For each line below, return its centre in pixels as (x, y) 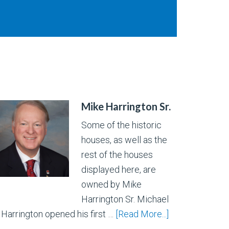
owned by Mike (112, 185)
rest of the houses (117, 155)
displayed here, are (119, 170)
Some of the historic (122, 125)
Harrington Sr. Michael (125, 199)
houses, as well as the (124, 140)
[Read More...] (142, 214)
